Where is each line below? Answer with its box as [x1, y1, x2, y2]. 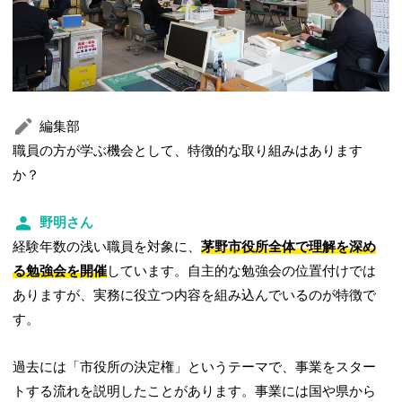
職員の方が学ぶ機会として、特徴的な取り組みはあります [13, 143, 363, 158]
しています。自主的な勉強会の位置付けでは [107, 263, 377, 278]
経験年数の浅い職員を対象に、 [13, 239, 202, 254]
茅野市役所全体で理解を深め [201, 239, 377, 254]
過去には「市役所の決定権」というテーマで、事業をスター [13, 359, 377, 374]
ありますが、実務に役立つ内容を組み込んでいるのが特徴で [13, 287, 377, 302]
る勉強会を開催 [13, 263, 108, 278]
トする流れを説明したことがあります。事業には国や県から [13, 383, 377, 398]
